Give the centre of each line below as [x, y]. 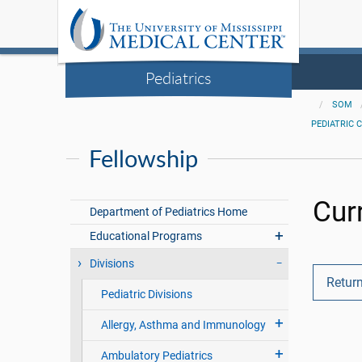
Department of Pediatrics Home [169, 212]
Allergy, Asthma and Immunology [183, 325]
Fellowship [143, 158]
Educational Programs [146, 236]
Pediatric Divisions [146, 295]
